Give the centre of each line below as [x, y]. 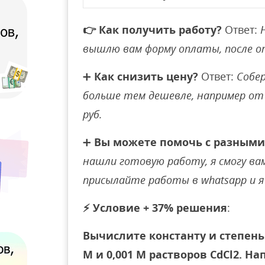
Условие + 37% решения [160, 208]
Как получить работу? [160, 30]
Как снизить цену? [146, 76]
